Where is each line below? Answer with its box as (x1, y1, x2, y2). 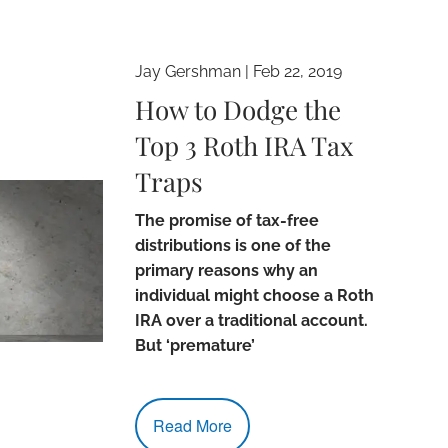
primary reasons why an (135, 261, 319, 281)
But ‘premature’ (135, 336, 256, 356)
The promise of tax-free (135, 211, 320, 231)
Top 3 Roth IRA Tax (135, 128, 355, 164)
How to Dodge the (135, 92, 342, 128)
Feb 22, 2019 (253, 62, 343, 82)
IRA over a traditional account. (135, 311, 369, 331)
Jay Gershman (135, 62, 242, 82)
